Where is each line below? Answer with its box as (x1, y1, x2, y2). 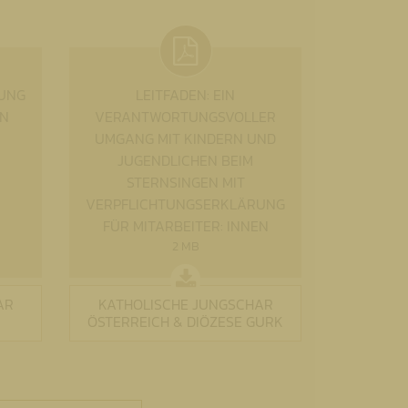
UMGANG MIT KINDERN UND (95, 127, 276, 150)
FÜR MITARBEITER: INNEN (102, 215, 269, 238)
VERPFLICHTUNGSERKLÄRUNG (86, 193, 285, 216)
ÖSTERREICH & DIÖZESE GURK (87, 311, 283, 333)
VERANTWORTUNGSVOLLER (95, 106, 276, 128)
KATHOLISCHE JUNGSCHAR (97, 293, 273, 316)
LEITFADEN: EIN (136, 84, 235, 107)
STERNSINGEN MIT (126, 171, 245, 194)
